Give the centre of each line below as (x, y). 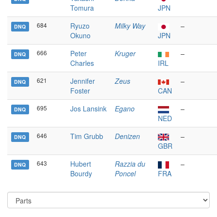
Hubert (81, 164)
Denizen (127, 136)
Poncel (125, 173)
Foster (80, 91)
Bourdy (81, 173)
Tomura (82, 8)
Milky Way (130, 26)
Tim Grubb (87, 136)
